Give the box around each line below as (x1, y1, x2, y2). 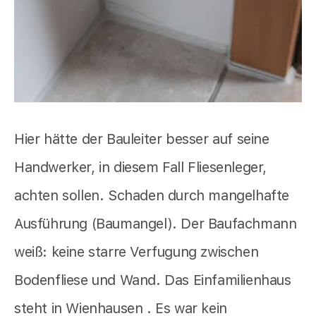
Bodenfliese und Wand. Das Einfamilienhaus (14, 271, 291, 288)
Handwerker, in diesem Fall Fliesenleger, (14, 158, 267, 176)
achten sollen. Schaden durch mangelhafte (14, 186, 290, 204)
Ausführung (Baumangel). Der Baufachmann (14, 214, 297, 232)
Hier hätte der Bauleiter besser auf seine (14, 130, 269, 147)
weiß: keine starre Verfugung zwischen (14, 243, 259, 260)
